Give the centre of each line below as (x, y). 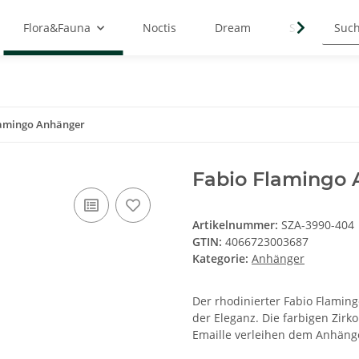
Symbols (311, 28)
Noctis (159, 28)
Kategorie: (222, 259)
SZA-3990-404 (318, 225)
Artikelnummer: (237, 225)
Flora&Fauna (56, 28)
